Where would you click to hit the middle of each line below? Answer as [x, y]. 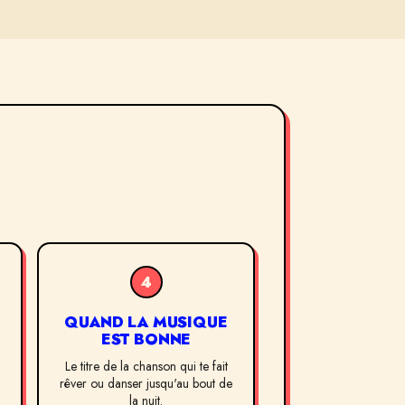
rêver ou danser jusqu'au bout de [146, 384]
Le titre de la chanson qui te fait [146, 367]
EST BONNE [146, 339]
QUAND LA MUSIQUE [146, 322]
